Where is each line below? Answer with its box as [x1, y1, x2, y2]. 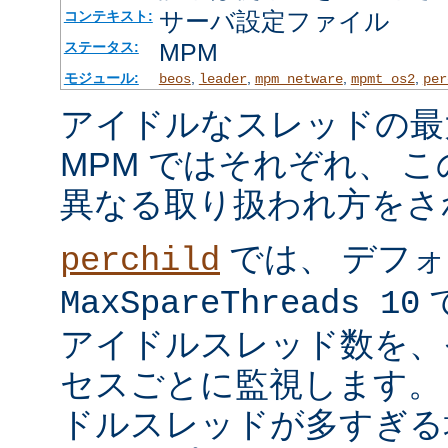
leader [198, 71, 247, 88]
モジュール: [63, 70, 139, 87]
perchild [60, 242, 220, 281]
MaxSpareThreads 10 [60, 285, 420, 324]
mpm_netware [254, 71, 343, 88]
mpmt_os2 [350, 71, 415, 88]
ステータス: [63, 39, 139, 56]
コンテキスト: [63, 8, 153, 25]
